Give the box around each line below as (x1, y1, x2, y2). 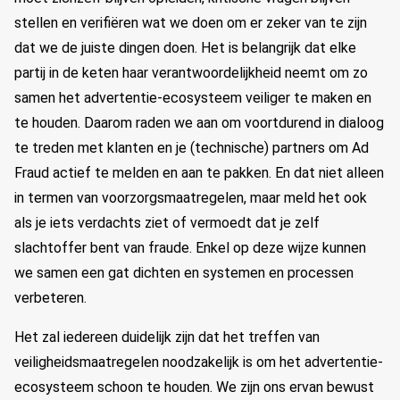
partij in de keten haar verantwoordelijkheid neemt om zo (14, 64, 368, 81)
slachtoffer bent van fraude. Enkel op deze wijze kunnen (14, 239, 366, 256)
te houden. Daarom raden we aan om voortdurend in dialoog (14, 114, 384, 131)
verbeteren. (14, 289, 87, 306)
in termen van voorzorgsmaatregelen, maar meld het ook (14, 189, 367, 206)
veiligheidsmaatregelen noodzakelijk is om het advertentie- (14, 354, 383, 371)
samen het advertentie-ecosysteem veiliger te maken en (14, 89, 371, 106)
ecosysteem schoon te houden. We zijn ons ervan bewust (14, 379, 374, 396)
